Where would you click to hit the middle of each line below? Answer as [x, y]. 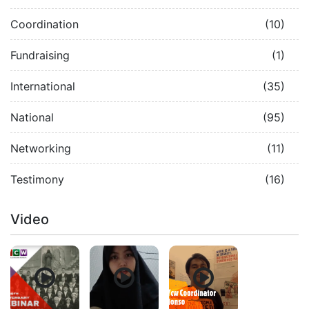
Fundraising [40, 56]
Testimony [37, 180]
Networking [41, 149]
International [43, 87]
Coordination [44, 24]
